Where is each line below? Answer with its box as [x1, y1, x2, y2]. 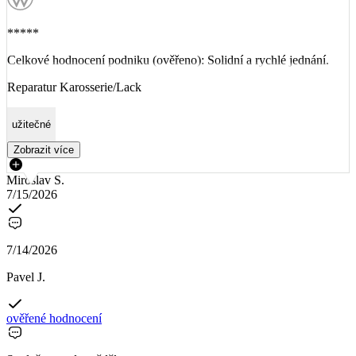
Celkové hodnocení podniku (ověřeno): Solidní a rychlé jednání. [7, 52, 329, 67]
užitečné [12, 118, 51, 130]
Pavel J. [6, 270, 45, 284]
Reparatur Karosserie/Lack [7, 79, 141, 94]
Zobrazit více [14, 144, 74, 157]
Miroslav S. [6, 173, 64, 188]
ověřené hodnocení [6, 311, 102, 326]
